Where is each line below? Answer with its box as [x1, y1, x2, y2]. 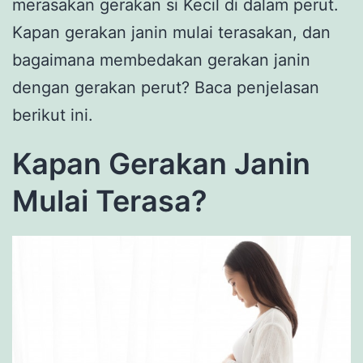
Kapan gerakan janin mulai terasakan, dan [12, 22, 331, 42]
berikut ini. [12, 105, 93, 125]
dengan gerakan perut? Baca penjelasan [12, 77, 319, 97]
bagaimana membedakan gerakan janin [12, 49, 310, 70]
